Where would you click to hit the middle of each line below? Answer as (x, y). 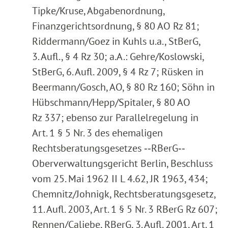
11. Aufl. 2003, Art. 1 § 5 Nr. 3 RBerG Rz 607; (125, 209)
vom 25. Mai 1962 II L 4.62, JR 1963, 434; (120, 179)
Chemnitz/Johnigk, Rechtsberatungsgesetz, (124, 194)
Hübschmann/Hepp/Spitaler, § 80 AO (111, 103)
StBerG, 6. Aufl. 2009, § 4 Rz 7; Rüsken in (118, 72)
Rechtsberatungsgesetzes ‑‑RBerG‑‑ (109, 148)
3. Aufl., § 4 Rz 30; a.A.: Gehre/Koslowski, (118, 57)
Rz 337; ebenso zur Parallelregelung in (115, 118)
